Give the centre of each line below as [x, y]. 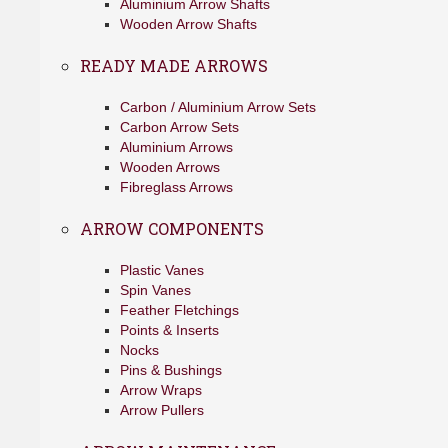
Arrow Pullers [162, 410]
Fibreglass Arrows [176, 187]
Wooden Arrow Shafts [188, 24]
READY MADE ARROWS [174, 65]
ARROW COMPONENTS [172, 228]
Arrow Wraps [161, 390]
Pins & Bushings [171, 370]
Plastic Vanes [162, 270]
